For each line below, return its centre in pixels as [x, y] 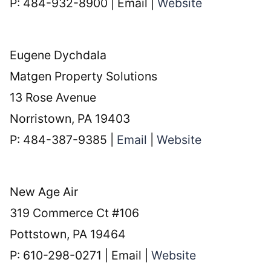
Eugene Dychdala [58, 55]
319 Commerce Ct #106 [75, 213]
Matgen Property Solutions [84, 77]
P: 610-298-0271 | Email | [81, 256]
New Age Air [44, 192]
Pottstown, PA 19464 [68, 234]
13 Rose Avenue [53, 98]
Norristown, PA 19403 [70, 119]
